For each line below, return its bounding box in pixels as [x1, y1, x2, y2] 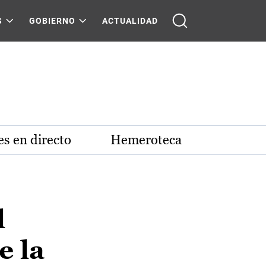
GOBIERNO [29, 16, 75, 26]
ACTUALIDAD [102, 16, 158, 26]
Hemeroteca [110, 132, 182, 147]
